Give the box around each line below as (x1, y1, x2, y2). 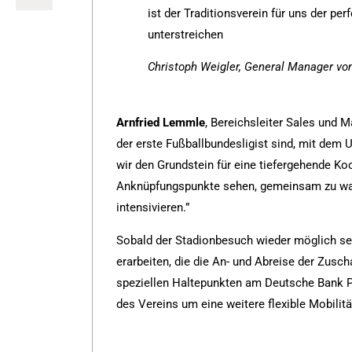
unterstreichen (148, 27, 224, 42)
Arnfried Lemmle (116, 115, 206, 130)
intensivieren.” (116, 200, 190, 215)
